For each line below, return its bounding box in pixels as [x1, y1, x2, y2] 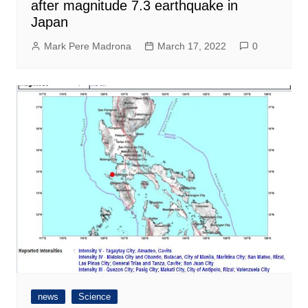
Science [78, 291, 111, 302]
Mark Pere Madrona [43, 40, 131, 52]
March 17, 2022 [157, 40, 226, 52]
